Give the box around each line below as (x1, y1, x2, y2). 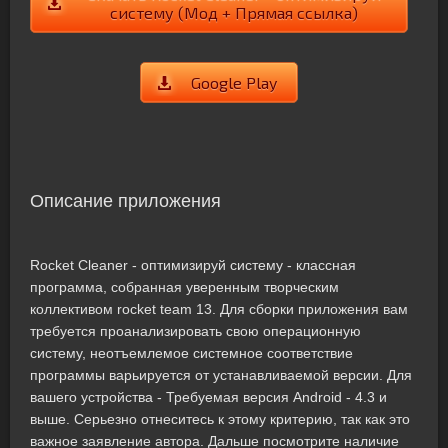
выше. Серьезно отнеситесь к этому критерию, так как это (30, 411, 410, 427)
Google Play (191, 73, 277, 92)
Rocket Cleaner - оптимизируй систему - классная (30, 257, 356, 273)
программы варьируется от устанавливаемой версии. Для (30, 367, 412, 383)
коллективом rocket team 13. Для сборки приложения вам (30, 301, 408, 317)
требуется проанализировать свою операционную (30, 323, 361, 339)
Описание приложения (30, 191, 221, 211)
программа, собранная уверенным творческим (30, 279, 339, 295)
